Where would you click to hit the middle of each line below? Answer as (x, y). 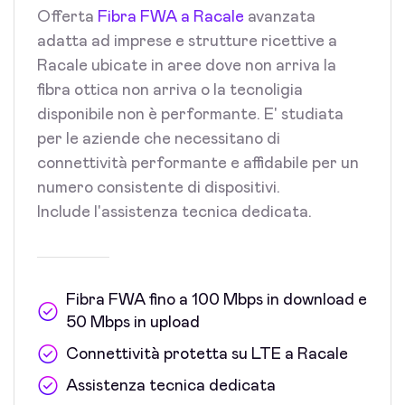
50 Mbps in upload (133, 322)
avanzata (280, 17)
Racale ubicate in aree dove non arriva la (187, 66)
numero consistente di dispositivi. (159, 188)
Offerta (67, 17)
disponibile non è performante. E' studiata (190, 114)
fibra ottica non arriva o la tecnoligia (170, 90)
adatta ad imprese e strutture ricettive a (187, 41)
